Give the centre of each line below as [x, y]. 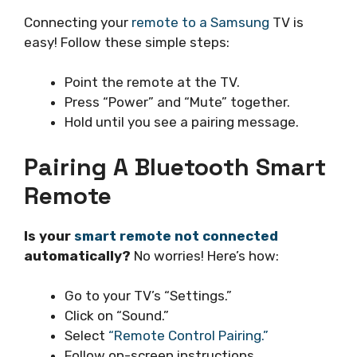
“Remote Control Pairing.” [188, 336]
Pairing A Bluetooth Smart [175, 167]
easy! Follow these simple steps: [127, 42]
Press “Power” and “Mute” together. [177, 102]
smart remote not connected [176, 235]
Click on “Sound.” [117, 316]
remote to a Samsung [200, 22]
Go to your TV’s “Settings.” [148, 296]
